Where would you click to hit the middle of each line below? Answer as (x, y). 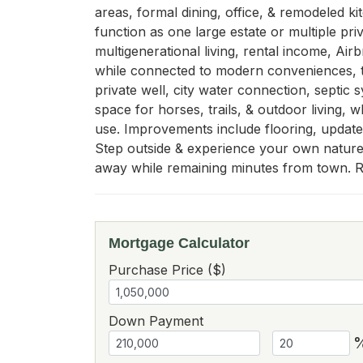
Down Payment (156, 321)
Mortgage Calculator (179, 243)
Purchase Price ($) (167, 270)
